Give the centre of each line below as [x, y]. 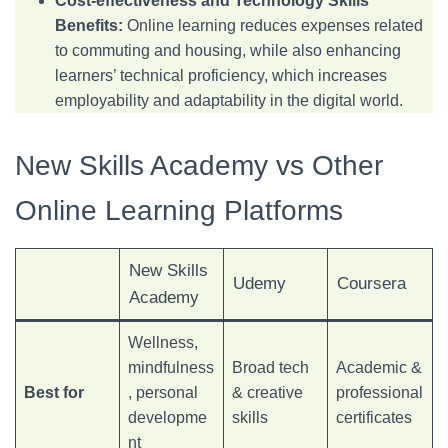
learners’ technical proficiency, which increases [221, 75]
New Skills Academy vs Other [199, 165]
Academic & [379, 367]
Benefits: [89, 25]
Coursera [371, 283]
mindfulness [171, 367]
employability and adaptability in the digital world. [229, 100]
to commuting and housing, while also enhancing [228, 50]
